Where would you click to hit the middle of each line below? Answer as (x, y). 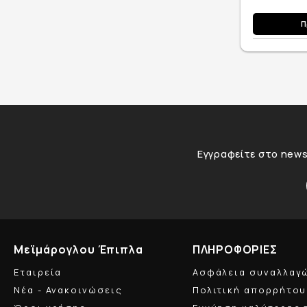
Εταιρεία (38, 272)
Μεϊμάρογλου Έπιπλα (78, 250)
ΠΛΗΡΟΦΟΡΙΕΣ (235, 250)
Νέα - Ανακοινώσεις (68, 290)
